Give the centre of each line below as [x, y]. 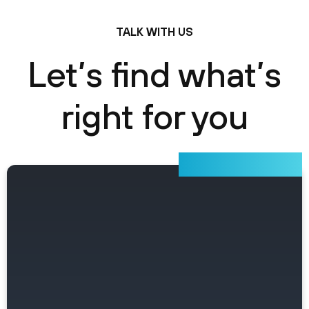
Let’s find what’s [154, 74]
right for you [154, 116]
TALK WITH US [154, 31]
